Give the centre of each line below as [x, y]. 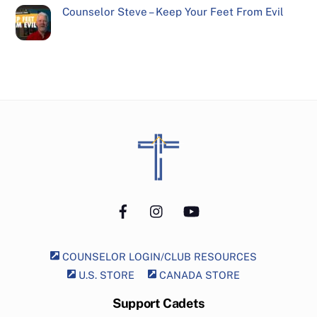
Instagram [195, 202]
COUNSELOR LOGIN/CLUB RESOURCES [158, 257]
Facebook [160, 202]
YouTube [225, 202]
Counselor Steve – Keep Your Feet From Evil [173, 11]
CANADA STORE [198, 275]
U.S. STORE [105, 275]
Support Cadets [158, 303]
